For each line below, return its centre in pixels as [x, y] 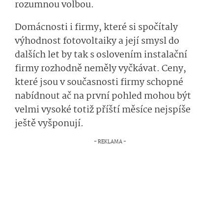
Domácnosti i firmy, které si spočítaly [96, 28]
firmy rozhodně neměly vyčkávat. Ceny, [100, 69]
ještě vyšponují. [49, 124]
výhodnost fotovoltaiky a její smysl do [97, 41]
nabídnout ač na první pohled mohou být [103, 96]
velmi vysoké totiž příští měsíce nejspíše [103, 110]
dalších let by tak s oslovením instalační [101, 55]
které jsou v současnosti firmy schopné [99, 83]
